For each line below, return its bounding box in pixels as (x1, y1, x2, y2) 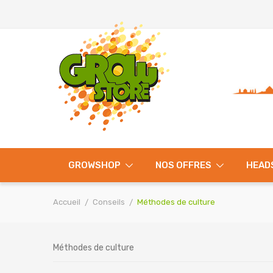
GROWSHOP (68, 160, 121, 171)
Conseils (93, 197, 126, 207)
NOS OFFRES (155, 160, 211, 171)
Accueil (53, 197, 80, 207)
